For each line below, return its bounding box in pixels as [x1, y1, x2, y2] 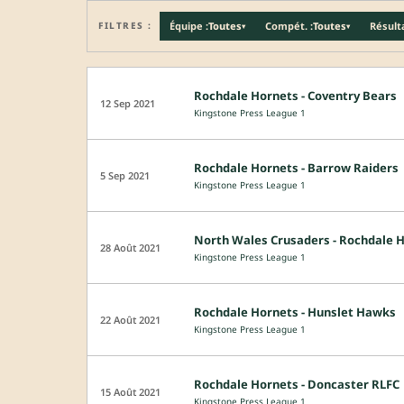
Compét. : [264, 19, 313, 33]
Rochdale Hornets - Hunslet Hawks [194, 303, 396, 320]
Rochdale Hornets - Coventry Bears [194, 87, 397, 104]
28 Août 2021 [100, 240, 161, 254]
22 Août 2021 [100, 312, 161, 326]
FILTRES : [98, 19, 152, 32]
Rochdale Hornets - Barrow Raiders [194, 159, 399, 176]
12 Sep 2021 [100, 96, 155, 110]
